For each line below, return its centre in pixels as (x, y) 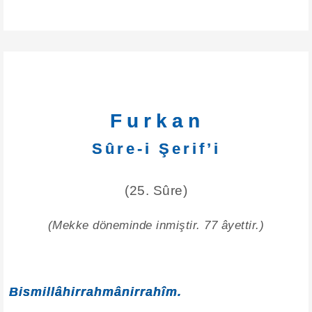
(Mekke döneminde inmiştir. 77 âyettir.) (156, 225)
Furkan (157, 121)
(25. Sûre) (156, 190)
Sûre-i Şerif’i (156, 149)
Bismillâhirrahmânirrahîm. (95, 292)
